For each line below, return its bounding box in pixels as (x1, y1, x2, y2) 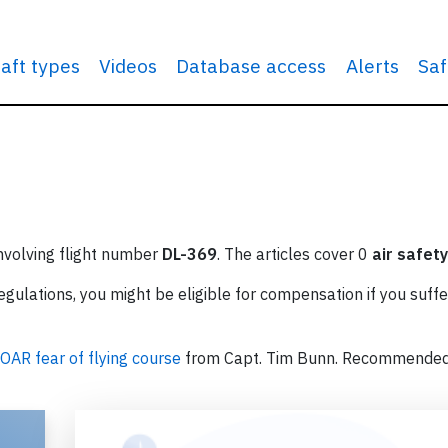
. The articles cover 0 (217, 244, 372, 264)
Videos (99, 53, 158, 78)
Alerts (345, 53, 399, 78)
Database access (176, 53, 327, 78)
